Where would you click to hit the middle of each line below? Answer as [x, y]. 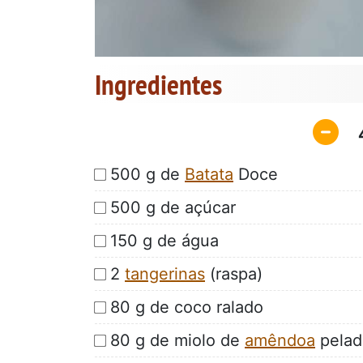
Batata [209, 174]
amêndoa [280, 340]
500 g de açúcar [173, 207]
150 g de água [164, 240]
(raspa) [234, 273]
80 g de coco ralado [187, 307]
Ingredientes [158, 85]
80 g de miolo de [177, 340]
